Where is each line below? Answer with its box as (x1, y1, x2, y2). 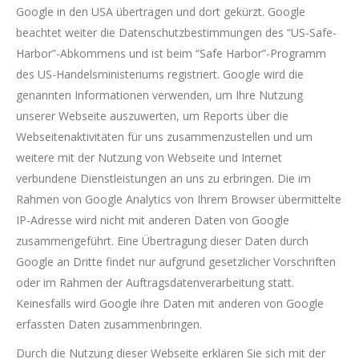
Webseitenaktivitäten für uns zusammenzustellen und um (16, 129, 313, 144)
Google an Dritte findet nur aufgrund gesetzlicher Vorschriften (16, 254, 336, 269)
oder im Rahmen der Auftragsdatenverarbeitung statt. (16, 275, 294, 290)
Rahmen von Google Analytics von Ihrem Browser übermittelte (16, 192, 341, 207)
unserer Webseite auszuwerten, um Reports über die (16, 108, 288, 123)
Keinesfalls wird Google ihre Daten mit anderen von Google (16, 296, 324, 311)
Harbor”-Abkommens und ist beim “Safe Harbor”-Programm (16, 46, 326, 61)
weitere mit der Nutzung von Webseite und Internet (16, 150, 282, 165)
